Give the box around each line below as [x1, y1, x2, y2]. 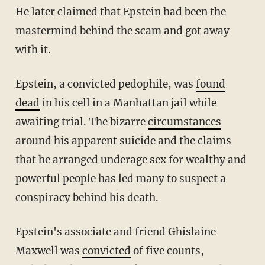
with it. [15, 43, 51, 56]
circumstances [147, 115, 221, 128]
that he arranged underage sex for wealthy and [15, 153, 247, 166]
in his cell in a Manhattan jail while [39, 96, 216, 109]
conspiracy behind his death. [15, 190, 159, 204]
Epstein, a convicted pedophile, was [21, 77, 196, 91]
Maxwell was [15, 244, 82, 257]
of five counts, [130, 244, 204, 257]
